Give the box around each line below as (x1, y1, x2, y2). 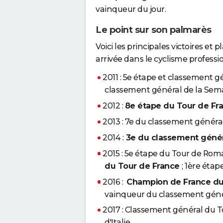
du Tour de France (105, 161, 182, 171)
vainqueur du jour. (96, 4, 166, 14)
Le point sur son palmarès (96, 24, 212, 36)
